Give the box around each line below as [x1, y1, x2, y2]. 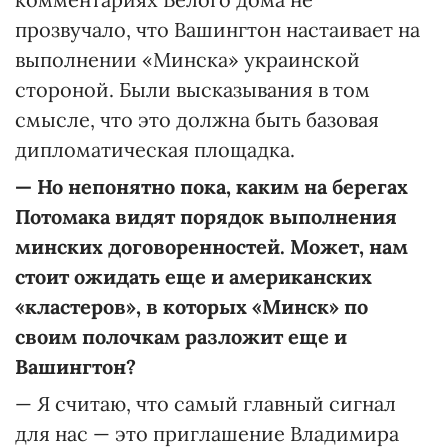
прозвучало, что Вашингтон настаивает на [15, 16, 420, 42]
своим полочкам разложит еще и [15, 323, 347, 349]
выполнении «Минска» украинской [15, 46, 360, 72]
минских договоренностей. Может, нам [15, 233, 408, 259]
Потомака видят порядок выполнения [15, 203, 397, 229]
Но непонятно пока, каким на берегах [37, 173, 408, 199]
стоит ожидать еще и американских [15, 263, 372, 289]
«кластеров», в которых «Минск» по [15, 293, 368, 319]
